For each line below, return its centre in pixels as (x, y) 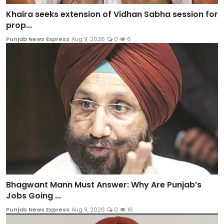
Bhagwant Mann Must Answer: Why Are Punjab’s (104, 184)
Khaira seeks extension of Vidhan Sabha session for (112, 14)
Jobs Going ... (33, 195)
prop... (19, 25)
